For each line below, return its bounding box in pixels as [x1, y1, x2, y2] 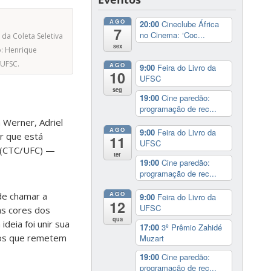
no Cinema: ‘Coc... [139, 29, 205, 41]
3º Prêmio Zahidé [161, 221, 222, 233]
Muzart [139, 232, 164, 244]
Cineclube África [161, 18, 219, 30]
